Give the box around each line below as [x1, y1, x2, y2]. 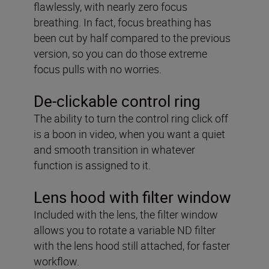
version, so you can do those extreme [34, 46, 207, 61]
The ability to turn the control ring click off [34, 111, 228, 126]
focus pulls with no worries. [34, 62, 162, 77]
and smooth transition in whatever [34, 142, 195, 157]
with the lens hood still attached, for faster [34, 238, 230, 253]
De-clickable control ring [34, 91, 201, 112]
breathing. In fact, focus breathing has [34, 15, 211, 30]
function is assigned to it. [34, 158, 151, 173]
